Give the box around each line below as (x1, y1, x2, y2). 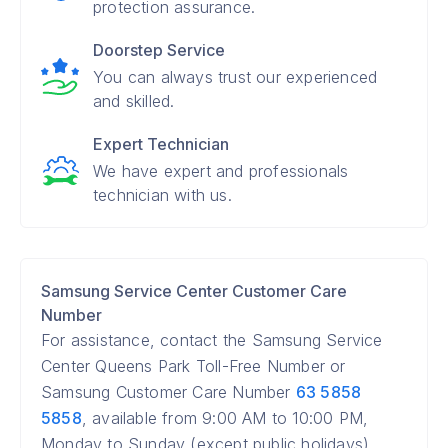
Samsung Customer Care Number (41, 382, 296, 402)
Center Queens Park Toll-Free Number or (41, 356, 346, 376)
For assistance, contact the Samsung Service (41, 330, 383, 350)
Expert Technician (93, 134, 229, 154)
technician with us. (93, 185, 232, 205)
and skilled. (93, 91, 175, 111)
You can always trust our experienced (93, 67, 378, 87)
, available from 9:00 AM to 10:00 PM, (81, 408, 369, 428)
